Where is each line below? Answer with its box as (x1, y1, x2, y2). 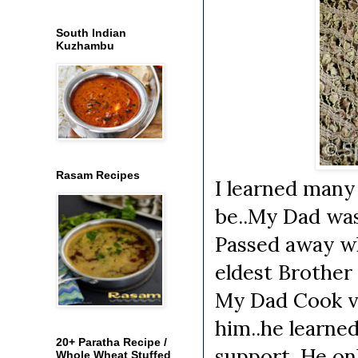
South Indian (56, 26, 126, 39)
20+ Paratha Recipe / (56, 335, 167, 348)
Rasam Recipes (56, 168, 140, 181)
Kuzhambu (56, 38, 114, 52)
